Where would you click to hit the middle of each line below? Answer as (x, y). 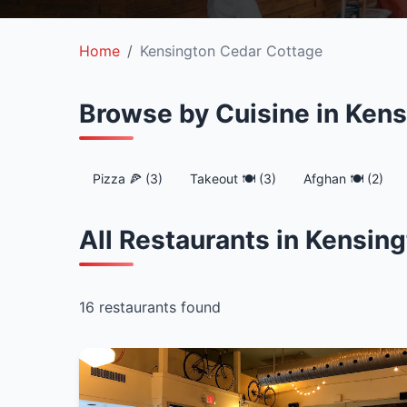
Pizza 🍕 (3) (128, 179)
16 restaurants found (150, 307)
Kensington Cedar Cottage (231, 51)
